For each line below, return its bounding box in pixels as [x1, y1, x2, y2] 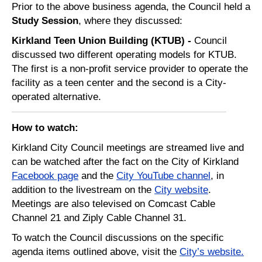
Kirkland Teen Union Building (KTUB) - [12, 35, 194, 47]
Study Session [12, 15, 78, 27]
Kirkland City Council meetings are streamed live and [12, 142, 244, 154]
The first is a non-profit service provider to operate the [12, 63, 248, 75]
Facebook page [12, 170, 78, 182]
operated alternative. [12, 91, 104, 103]
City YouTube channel [116, 170, 211, 182]
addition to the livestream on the [12, 184, 154, 196]
